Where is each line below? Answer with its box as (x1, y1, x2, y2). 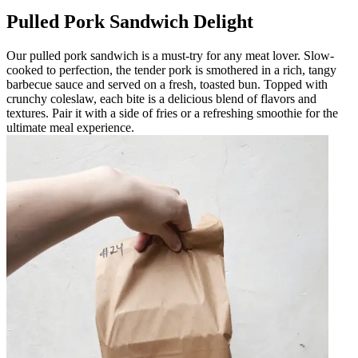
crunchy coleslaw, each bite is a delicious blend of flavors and (6, 91, 316, 105)
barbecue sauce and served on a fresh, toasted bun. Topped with (6, 77, 328, 91)
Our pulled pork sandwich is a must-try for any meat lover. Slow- (6, 48, 334, 62)
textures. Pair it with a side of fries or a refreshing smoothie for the (6, 105, 338, 120)
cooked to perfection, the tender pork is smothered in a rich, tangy (6, 62, 336, 77)
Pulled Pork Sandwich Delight (6, 10, 253, 32)
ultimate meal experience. (6, 120, 134, 134)
